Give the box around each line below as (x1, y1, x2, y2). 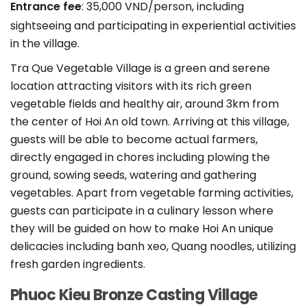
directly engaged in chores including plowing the (10, 149, 270, 166)
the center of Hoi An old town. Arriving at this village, (10, 114, 289, 130)
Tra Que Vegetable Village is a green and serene (10, 60, 270, 77)
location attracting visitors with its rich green (10, 78, 251, 95)
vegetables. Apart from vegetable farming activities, (10, 185, 293, 201)
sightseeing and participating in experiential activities (10, 18, 296, 34)
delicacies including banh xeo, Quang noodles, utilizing (10, 238, 296, 255)
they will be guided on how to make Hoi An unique (10, 221, 273, 237)
